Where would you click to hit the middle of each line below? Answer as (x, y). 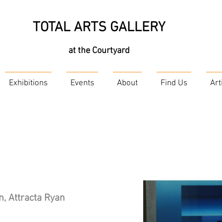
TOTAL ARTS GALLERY (99, 28)
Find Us (174, 83)
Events (82, 83)
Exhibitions (28, 83)
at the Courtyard (99, 51)
